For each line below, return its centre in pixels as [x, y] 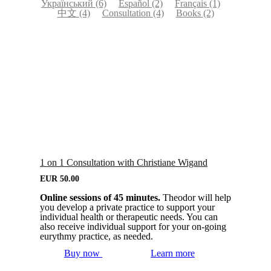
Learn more [173, 253]
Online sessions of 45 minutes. [101, 198]
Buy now [82, 253]
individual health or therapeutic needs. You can [129, 217]
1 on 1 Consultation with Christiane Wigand [124, 163]
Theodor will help [197, 198]
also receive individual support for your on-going [133, 227]
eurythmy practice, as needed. [96, 237]
